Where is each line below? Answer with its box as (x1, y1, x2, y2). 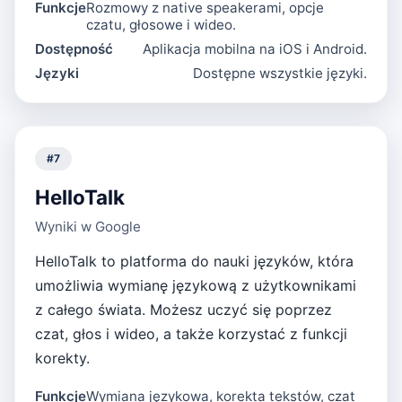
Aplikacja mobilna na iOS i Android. (142, 40, 367, 58)
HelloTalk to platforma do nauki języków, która (35, 251, 354, 270)
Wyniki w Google (35, 217, 142, 235)
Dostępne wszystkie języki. (192, 65, 367, 83)
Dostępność (35, 40, 114, 58)
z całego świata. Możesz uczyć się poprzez (35, 300, 333, 319)
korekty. (35, 348, 91, 367)
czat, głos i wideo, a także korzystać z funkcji (35, 324, 348, 343)
